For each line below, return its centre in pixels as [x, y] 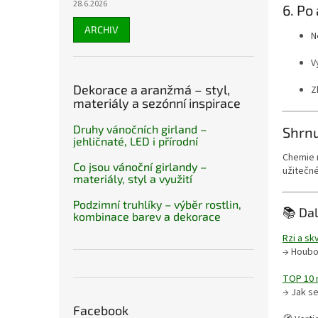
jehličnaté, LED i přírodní [136, 141]
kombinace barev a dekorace [147, 216]
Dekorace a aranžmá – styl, [152, 89]
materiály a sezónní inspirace [157, 103]
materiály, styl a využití [133, 179]
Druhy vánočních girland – [140, 129]
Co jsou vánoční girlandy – [140, 166]
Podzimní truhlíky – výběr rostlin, [157, 204]
